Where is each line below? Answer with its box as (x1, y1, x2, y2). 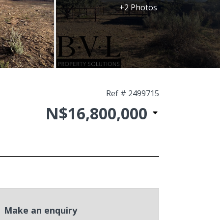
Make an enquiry (3, 204, 77, 216)
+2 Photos (119, 2, 157, 13)
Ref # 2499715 (106, 88, 159, 99)
